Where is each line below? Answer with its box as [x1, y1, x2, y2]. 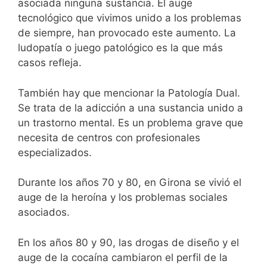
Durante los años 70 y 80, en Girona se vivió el [18, 176, 241, 189]
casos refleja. [18, 57, 82, 69]
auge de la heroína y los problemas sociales [18, 191, 228, 204]
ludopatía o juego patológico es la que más [18, 42, 223, 54]
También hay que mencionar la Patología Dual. [18, 86, 240, 99]
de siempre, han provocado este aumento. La [18, 27, 236, 39]
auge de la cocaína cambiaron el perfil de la [18, 251, 228, 263]
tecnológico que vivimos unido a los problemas [18, 12, 241, 24]
